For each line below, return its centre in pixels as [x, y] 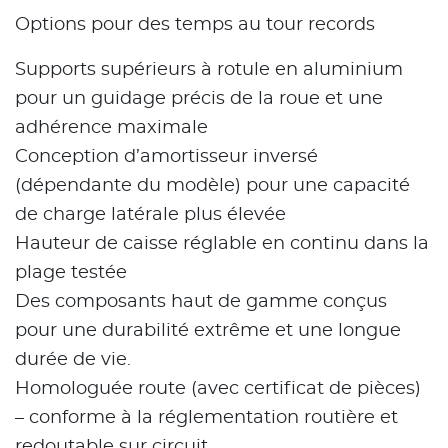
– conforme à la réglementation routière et [206, 418]
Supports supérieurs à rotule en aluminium [209, 70]
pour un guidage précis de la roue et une [199, 99]
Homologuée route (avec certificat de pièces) [218, 389]
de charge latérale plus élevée [150, 215]
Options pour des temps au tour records [195, 25]
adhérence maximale [111, 128]
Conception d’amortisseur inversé [166, 157]
